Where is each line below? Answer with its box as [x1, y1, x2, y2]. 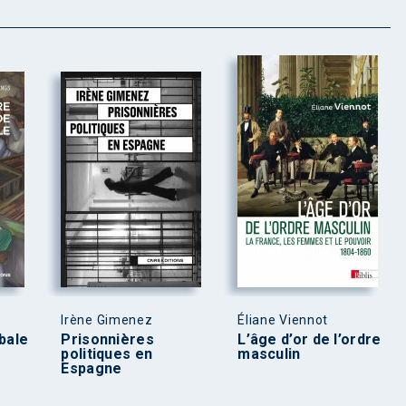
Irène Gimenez [61, 312, 153, 327]
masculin [237, 344, 301, 362]
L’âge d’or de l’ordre [237, 330, 382, 348]
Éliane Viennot [237, 312, 329, 327]
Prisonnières [61, 330, 154, 348]
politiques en [61, 344, 153, 362]
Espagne [61, 359, 122, 377]
